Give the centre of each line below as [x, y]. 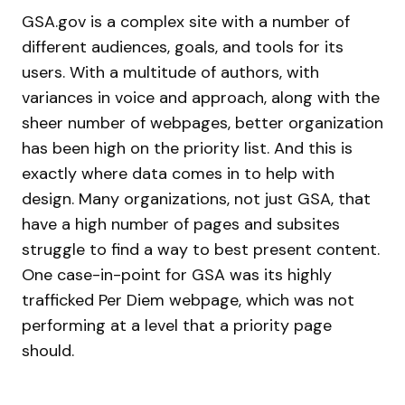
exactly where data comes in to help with [178, 174]
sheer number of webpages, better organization [202, 123]
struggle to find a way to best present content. [201, 250]
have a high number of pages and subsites [181, 224]
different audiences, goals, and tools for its [183, 47]
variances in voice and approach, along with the [201, 98]
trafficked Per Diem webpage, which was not [188, 300]
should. [48, 351]
